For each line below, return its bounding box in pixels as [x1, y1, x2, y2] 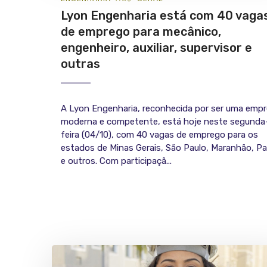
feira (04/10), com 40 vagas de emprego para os [61, 129, 258, 141]
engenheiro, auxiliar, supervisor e [61, 41, 252, 55]
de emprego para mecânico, [61, 24, 221, 39]
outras [61, 57, 100, 72]
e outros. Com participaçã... [61, 156, 172, 167]
